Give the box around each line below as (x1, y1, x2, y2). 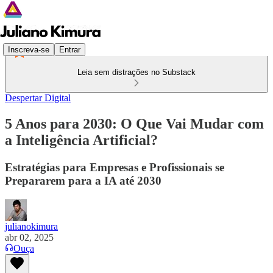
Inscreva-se (8, 44, 49, 54)
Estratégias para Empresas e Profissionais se (5, 160, 224, 174)
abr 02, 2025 (5, 232, 54, 243)
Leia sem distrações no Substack (77, 68, 196, 77)
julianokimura (5, 221, 58, 232)
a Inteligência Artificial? (5, 132, 158, 148)
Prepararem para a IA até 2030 (5, 174, 161, 187)
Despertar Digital (5, 93, 71, 103)
